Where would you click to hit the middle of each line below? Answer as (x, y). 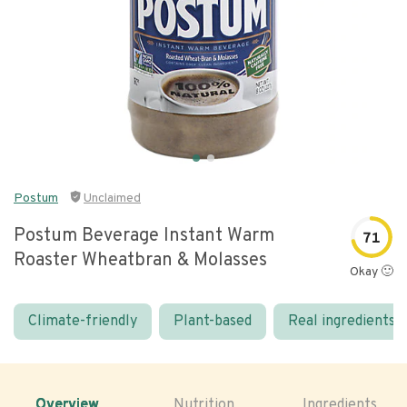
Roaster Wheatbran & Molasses (140, 261)
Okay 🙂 (372, 272)
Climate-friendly (83, 322)
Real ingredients (342, 322)
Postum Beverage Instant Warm (144, 236)
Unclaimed (112, 199)
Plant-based (213, 322)
